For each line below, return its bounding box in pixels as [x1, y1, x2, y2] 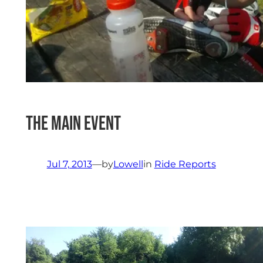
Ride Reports [154, 158, 216, 170]
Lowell [113, 158, 143, 170]
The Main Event [25, 112, 121, 136]
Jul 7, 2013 [46, 158, 92, 170]
